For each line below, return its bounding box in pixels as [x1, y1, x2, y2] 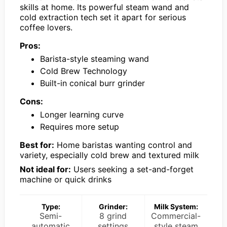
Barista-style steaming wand [40, 54, 149, 64]
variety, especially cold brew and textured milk [20, 150, 199, 161]
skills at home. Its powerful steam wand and [20, 2, 189, 13]
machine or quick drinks [20, 174, 111, 185]
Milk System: [154, 202, 198, 211]
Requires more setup [40, 122, 119, 132]
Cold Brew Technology [40, 66, 127, 77]
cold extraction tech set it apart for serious [20, 12, 186, 23]
